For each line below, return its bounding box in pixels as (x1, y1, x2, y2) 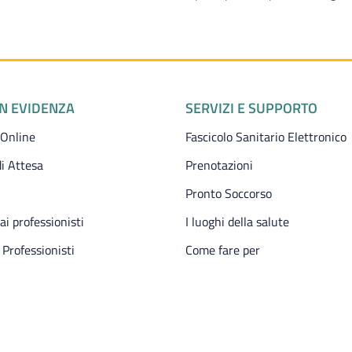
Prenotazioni (185, 156, 253, 174)
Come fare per (185, 240, 260, 259)
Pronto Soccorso (185, 184, 272, 203)
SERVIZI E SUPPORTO (185, 97, 317, 119)
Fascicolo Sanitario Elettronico (185, 127, 346, 146)
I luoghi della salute (185, 212, 289, 231)
